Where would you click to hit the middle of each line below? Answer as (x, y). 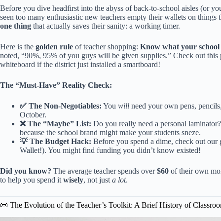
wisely (73, 180)
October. (33, 114)
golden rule (54, 46)
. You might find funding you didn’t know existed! (123, 150)
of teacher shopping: (107, 46)
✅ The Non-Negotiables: (61, 106)
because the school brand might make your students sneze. (110, 132)
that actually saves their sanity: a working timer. (106, 26)
